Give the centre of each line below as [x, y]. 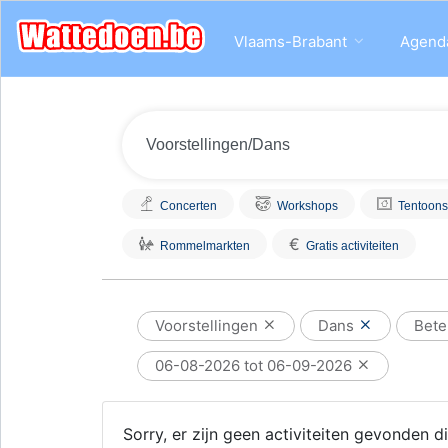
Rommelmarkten [205, 246]
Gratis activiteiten [352, 246]
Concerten [188, 206]
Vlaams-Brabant [290, 41]
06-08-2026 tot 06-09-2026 [255, 365]
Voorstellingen [208, 325]
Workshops [307, 206]
